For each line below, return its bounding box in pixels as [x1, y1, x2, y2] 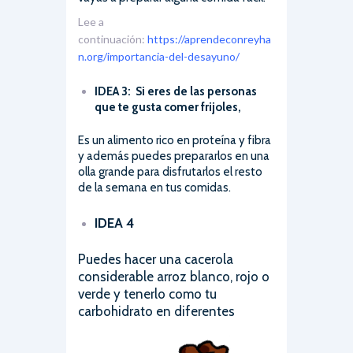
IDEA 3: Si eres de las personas [95, 84, 257, 99]
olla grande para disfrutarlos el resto [78, 165, 262, 180]
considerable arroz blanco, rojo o [78, 269, 269, 285]
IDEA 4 [95, 215, 134, 232]
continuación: [78, 32, 147, 46]
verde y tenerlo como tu [78, 286, 217, 303]
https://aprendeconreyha [147, 32, 271, 46]
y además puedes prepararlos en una [78, 149, 269, 164]
